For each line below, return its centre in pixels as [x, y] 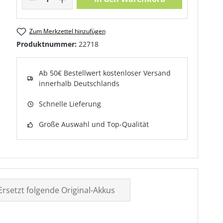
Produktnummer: [48, 44]
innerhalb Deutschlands [79, 84]
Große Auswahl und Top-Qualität [94, 124]
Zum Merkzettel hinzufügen [67, 31]
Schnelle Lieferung [70, 104]
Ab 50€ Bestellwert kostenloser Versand [105, 73]
